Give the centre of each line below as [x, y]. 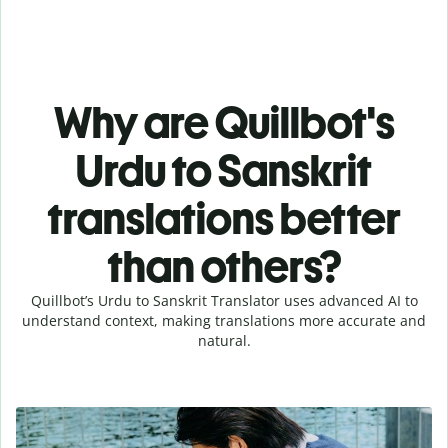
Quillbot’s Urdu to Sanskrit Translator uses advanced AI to [224, 300]
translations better [224, 218]
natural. [224, 340]
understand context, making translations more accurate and [224, 320]
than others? [224, 266]
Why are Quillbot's [224, 122]
